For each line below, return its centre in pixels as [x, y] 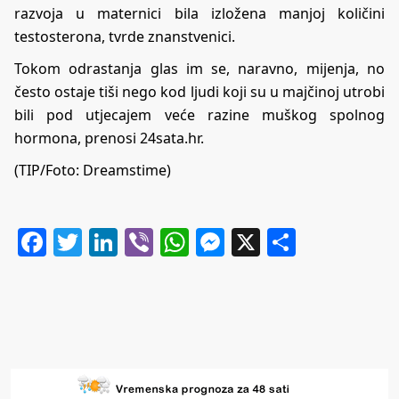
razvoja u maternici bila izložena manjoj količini [199, 13]
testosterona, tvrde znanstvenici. [125, 36]
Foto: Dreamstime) [108, 170]
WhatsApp [258, 241]
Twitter [129, 241]
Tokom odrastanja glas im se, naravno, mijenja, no [199, 68]
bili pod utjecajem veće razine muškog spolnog [199, 114]
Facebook [110, 241]
